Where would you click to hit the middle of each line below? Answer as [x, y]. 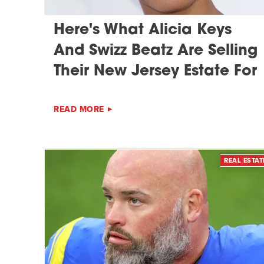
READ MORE [79, 109]
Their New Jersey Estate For [155, 71]
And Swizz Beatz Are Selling [156, 51]
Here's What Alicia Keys [143, 30]
